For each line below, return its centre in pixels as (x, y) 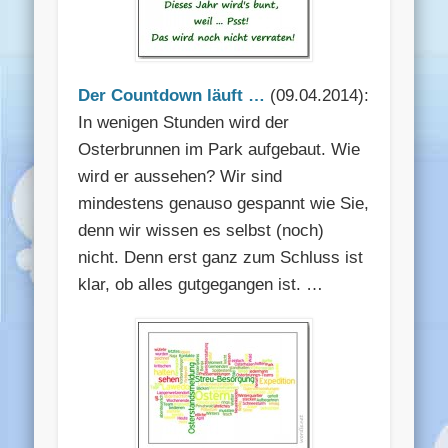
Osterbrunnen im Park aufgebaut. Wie (219, 150)
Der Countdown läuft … (172, 96)
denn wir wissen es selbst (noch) (201, 231)
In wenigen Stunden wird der (184, 123)
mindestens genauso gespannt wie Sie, (224, 204)
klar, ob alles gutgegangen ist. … (201, 285)
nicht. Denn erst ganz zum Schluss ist (221, 258)
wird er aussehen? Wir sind (180, 177)
